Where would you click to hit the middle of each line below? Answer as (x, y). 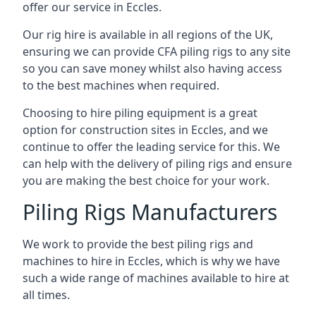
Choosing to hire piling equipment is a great (140, 113)
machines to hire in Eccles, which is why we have (151, 261)
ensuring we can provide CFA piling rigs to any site (157, 51)
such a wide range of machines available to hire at (156, 278)
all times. (46, 295)
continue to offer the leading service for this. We (151, 147)
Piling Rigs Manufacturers (150, 212)
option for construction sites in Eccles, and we (145, 130)
